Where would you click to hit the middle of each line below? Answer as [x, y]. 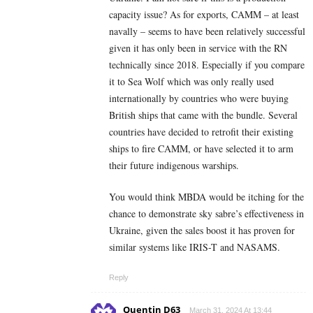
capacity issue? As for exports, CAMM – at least [204, 15]
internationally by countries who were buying [199, 99]
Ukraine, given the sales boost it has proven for [202, 231]
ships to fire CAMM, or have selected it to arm [201, 149]
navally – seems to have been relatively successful [207, 31]
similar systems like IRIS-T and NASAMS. [195, 247]
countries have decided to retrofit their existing [201, 132]
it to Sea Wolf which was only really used [191, 82]
